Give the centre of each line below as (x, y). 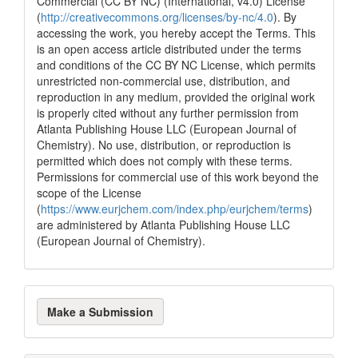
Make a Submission (100, 311)
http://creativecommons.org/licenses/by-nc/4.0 (157, 16)
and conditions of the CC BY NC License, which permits (176, 64)
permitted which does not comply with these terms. (165, 160)
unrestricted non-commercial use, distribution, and (163, 80)
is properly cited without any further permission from (168, 112)
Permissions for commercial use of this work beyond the (178, 176)
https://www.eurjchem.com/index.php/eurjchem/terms (175, 208)
